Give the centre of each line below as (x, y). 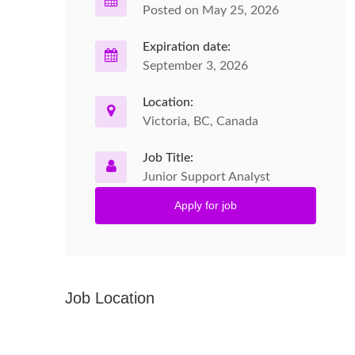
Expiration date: (187, 47)
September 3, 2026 (195, 66)
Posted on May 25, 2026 (211, 10)
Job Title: (168, 158)
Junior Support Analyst (206, 177)
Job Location (110, 298)
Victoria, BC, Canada (200, 121)
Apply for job (206, 205)
